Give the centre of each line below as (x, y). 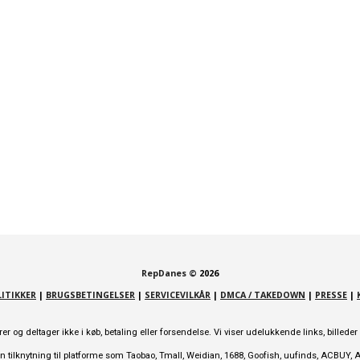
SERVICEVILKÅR (178, 295)
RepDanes (165, 273)
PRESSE (331, 295)
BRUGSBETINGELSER (90, 295)
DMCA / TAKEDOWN (263, 295)
